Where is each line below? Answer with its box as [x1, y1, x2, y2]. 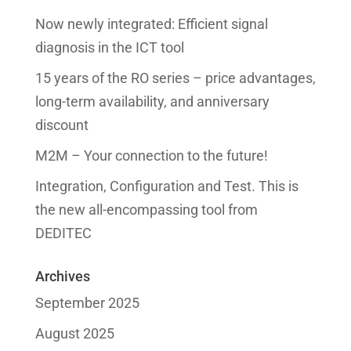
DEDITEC [34, 224, 92, 241]
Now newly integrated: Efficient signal [34, 15, 268, 32]
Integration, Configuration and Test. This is [34, 177, 299, 194]
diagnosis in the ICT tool [34, 38, 184, 56]
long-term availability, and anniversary [34, 92, 270, 110]
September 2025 [34, 294, 139, 311]
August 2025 [34, 324, 114, 342]
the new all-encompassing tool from [34, 201, 258, 218]
